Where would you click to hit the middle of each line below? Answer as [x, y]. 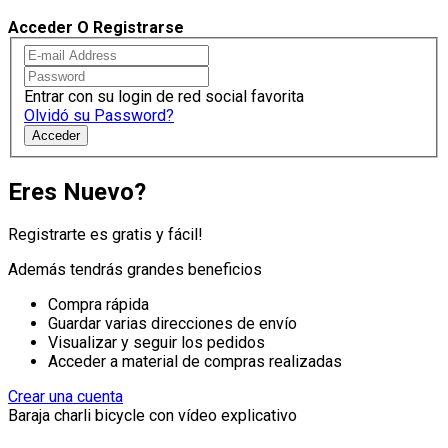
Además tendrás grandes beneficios [135, 270]
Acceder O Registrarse [96, 27]
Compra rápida [98, 305]
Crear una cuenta [65, 397]
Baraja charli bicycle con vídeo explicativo [152, 416]
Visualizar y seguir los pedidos [156, 343]
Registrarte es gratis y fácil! [105, 235]
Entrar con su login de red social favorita [164, 96]
